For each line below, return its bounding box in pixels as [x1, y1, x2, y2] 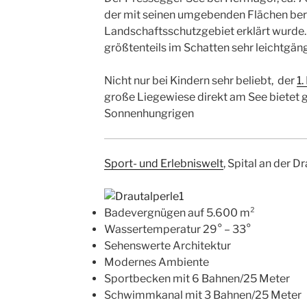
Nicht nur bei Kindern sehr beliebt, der [103, 74, 297, 88]
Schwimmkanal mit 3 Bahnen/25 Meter [103, 288, 302, 302]
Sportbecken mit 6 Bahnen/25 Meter [103, 272, 290, 286]
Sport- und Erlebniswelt [103, 157, 223, 171]
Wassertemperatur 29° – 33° [103, 223, 251, 236]
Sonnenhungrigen [103, 107, 194, 121]
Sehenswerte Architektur [103, 239, 231, 253]
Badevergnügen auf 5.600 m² [103, 206, 255, 220]
